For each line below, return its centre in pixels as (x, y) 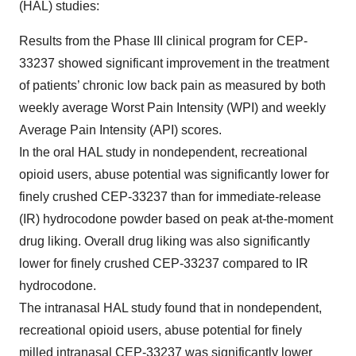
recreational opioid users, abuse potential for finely (161, 330)
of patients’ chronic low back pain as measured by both (172, 85)
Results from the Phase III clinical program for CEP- (163, 41)
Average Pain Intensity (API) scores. (120, 130)
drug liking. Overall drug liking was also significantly (164, 241)
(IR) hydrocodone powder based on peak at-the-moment (176, 219)
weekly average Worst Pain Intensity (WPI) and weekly (172, 108)
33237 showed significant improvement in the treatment (174, 63)
